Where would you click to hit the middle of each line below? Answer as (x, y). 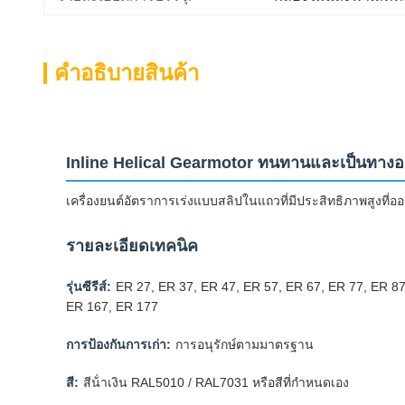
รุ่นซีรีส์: (89, 287)
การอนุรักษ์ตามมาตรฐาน (245, 344)
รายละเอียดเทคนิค (132, 246)
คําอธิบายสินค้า (127, 73)
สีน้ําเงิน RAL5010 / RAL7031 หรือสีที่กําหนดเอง (216, 382)
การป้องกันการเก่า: (118, 344)
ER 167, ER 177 (112, 306)
